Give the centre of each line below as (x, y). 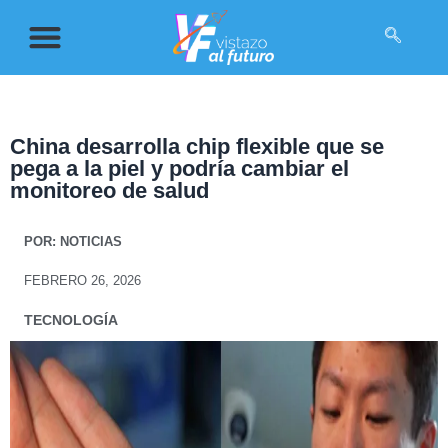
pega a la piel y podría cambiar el (179, 168)
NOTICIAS (89, 241)
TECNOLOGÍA (71, 319)
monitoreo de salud (109, 190)
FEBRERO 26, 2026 (82, 280)
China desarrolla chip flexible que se (197, 146)
